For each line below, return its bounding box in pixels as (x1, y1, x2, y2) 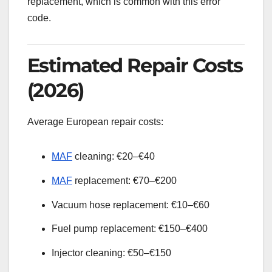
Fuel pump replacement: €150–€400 (52, 223, 208, 234)
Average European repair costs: (27, 116, 163, 127)
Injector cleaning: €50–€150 (52, 248, 171, 259)
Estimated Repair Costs (27, 53, 243, 78)
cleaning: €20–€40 (72, 151, 155, 161)
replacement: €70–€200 (72, 175, 177, 186)
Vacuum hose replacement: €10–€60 (52, 199, 209, 210)
